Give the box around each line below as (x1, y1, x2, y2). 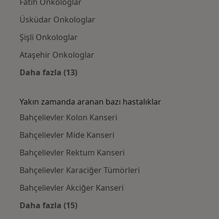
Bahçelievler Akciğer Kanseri (20, 182, 124, 194)
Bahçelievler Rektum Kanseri (20, 147, 125, 158)
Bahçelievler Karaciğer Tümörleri (20, 165, 140, 176)
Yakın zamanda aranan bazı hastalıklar (20, 96, 161, 108)
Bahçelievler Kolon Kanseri (20, 112, 117, 123)
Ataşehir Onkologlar (20, 49, 94, 61)
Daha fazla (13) (20, 67, 77, 78)
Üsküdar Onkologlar (20, 14, 95, 25)
